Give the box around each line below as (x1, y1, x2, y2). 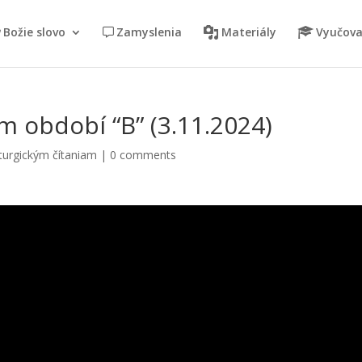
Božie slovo (2, 24, 65, 40)
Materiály (221, 24, 276, 40)
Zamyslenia (116, 24, 182, 40)
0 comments (110, 147, 177, 162)
